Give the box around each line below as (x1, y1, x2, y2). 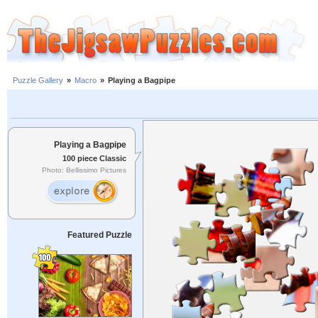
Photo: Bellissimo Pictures (42, 166, 126, 175)
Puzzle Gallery (13, 76, 63, 85)
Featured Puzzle (67, 230, 132, 240)
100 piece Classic (62, 153, 126, 163)
